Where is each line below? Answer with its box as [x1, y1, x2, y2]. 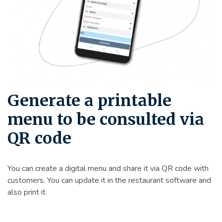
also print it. [7, 186, 47, 198]
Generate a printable [7, 90, 171, 111]
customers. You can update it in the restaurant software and [7, 174, 211, 186]
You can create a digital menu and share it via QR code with [7, 163, 209, 174]
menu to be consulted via [7, 109, 204, 129]
